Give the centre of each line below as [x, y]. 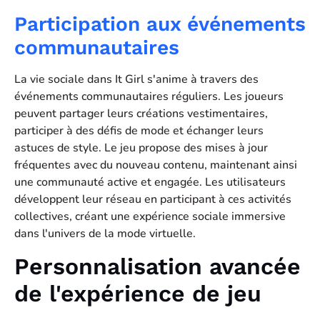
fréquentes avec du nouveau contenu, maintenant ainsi [156, 165]
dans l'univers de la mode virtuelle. [105, 234]
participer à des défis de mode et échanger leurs [139, 131]
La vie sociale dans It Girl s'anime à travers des [136, 80]
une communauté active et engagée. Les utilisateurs [150, 182]
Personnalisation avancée [157, 266]
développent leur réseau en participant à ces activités [153, 200]
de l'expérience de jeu [138, 293]
